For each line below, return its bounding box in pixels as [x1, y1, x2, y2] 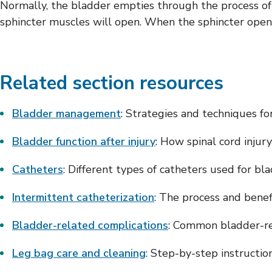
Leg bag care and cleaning [12, 246, 146, 260]
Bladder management [12, 106, 121, 121]
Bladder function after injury [12, 134, 155, 149]
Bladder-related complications [12, 218, 168, 233]
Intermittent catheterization [12, 190, 154, 205]
